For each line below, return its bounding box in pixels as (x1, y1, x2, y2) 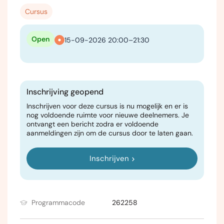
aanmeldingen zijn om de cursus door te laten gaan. (26, 128, 193, 138)
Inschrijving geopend (26, 86, 103, 97)
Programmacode (31, 198, 85, 207)
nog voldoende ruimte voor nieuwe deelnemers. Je (26, 110, 189, 120)
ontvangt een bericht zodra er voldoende (26, 119, 158, 129)
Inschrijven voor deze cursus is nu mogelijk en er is (26, 101, 188, 111)
